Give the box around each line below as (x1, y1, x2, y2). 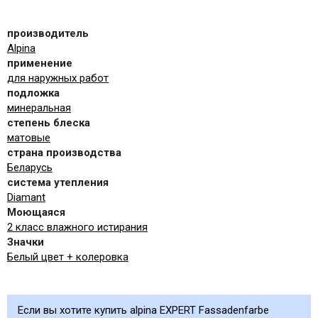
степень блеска (7, 116, 90, 130)
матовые (7, 131, 50, 145)
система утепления (7, 176, 109, 190)
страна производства (7, 146, 121, 160)
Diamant (7, 191, 45, 204)
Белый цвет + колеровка (7, 251, 128, 264)
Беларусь (7, 161, 53, 175)
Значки (7, 236, 44, 249)
